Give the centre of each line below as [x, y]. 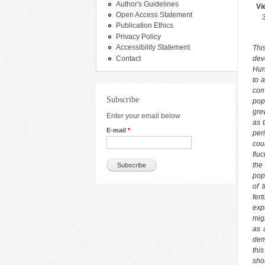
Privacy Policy [138, 36]
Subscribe [123, 99]
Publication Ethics [145, 26]
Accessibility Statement [153, 48]
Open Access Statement [154, 15]
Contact [128, 58]
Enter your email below [143, 116]
